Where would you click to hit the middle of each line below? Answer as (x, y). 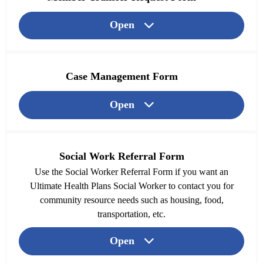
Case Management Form (122, 77)
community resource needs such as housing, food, (131, 200)
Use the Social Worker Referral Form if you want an (131, 172)
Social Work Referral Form (122, 156)
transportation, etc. (131, 214)
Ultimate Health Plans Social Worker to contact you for (131, 186)
